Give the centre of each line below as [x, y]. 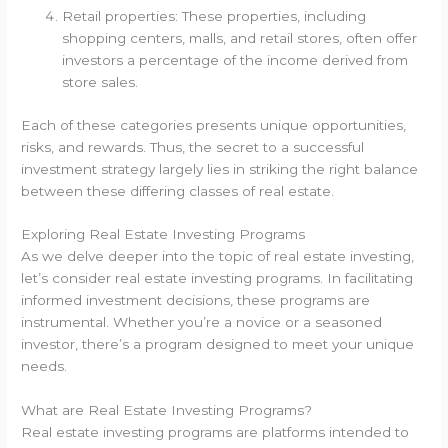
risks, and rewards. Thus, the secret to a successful [193, 146]
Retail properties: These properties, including [214, 16]
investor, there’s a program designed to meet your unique [218, 344]
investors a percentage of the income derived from [235, 60]
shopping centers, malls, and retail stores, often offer [240, 38]
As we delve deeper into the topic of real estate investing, [218, 256]
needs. [44, 366]
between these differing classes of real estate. [178, 190]
